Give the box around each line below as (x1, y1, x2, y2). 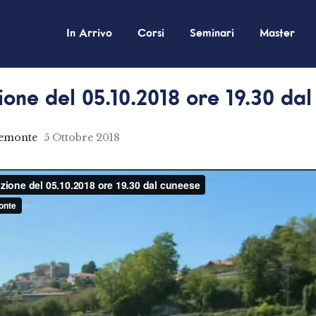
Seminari (190, 28, 234, 39)
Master (260, 28, 295, 39)
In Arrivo (66, 28, 112, 39)
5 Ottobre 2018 (43, 131, 120, 144)
